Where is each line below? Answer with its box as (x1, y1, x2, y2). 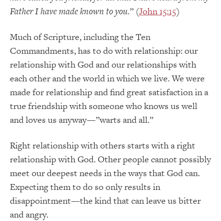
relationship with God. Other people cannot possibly (10, 152, 211, 165)
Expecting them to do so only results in (10, 180, 160, 193)
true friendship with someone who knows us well (10, 99, 197, 112)
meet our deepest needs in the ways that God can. (10, 166, 200, 179)
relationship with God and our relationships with (10, 58, 196, 71)
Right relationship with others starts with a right (10, 139, 195, 151)
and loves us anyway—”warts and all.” (10, 113, 153, 126)
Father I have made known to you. (10, 4, 130, 17)
